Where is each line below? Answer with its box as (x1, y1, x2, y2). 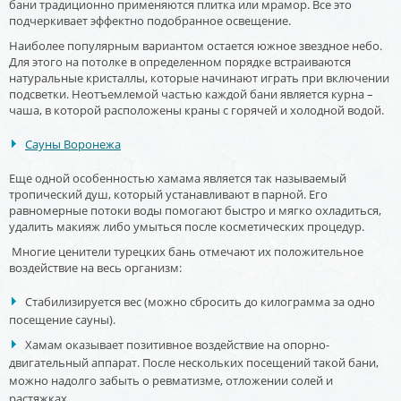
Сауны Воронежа (25, 135, 121, 152)
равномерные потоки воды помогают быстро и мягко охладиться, (9, 201, 381, 218)
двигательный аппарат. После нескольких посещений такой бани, (9, 354, 379, 371)
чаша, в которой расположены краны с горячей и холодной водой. (9, 101, 384, 118)
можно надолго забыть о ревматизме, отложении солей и (9, 371, 333, 388)
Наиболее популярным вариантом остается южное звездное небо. (9, 37, 382, 54)
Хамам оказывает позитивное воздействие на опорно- (25, 336, 329, 353)
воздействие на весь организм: (9, 259, 182, 276)
